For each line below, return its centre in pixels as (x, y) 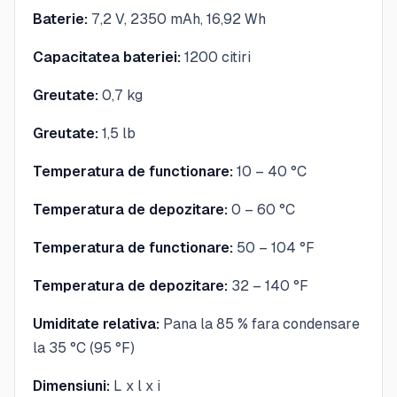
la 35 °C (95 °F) (84, 347)
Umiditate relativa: (96, 323)
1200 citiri (216, 57)
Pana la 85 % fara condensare (260, 323)
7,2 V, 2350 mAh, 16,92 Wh (177, 19)
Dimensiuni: (71, 385)
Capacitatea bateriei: (107, 57)
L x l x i (135, 385)
